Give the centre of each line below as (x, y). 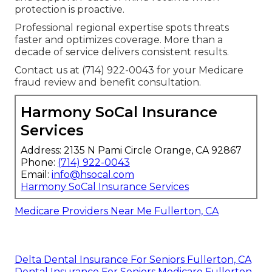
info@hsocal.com (93, 174)
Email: (36, 174)
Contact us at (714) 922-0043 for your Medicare (129, 70)
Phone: (39, 162)
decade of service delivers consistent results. (122, 52)
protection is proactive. (70, 9)
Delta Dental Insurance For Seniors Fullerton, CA (133, 259)
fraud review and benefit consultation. (108, 82)
